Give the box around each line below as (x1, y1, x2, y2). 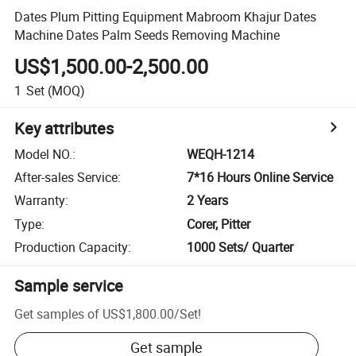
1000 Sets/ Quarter (187, 238, 294, 257)
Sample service (14, 275, 124, 297)
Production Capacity (14, 238, 129, 257)
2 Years (187, 192, 229, 210)
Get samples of (14, 304, 100, 323)
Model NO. (14, 145, 73, 163)
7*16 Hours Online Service (187, 168, 334, 187)
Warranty (14, 192, 66, 210)
